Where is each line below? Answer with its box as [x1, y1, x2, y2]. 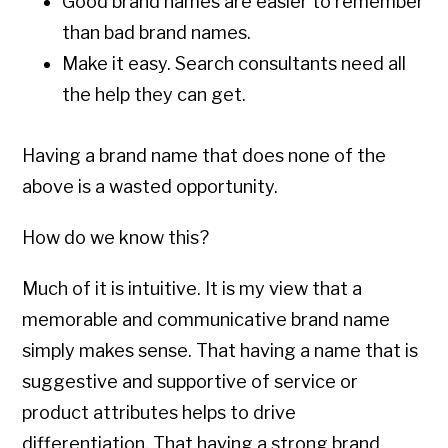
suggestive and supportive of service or [22, 371, 359, 393]
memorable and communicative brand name [22, 309, 391, 331]
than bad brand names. [62, 22, 252, 44]
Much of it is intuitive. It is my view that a [22, 278, 363, 300]
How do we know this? [22, 227, 210, 249]
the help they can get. [62, 84, 247, 106]
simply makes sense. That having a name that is [22, 340, 419, 362]
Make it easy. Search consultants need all [62, 53, 407, 75]
